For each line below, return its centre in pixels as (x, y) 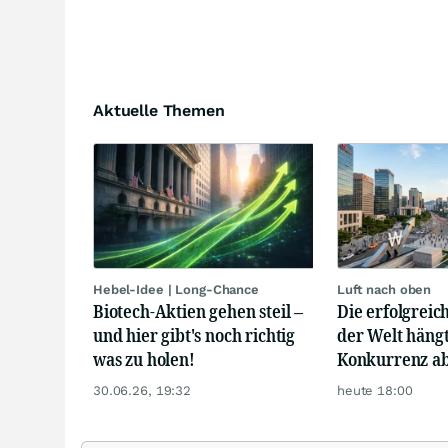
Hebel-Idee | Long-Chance (176, 289)
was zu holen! (144, 358)
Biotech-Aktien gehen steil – (198, 310)
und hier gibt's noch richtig (194, 334)
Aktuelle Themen (159, 110)
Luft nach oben (384, 289)
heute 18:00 (375, 390)
